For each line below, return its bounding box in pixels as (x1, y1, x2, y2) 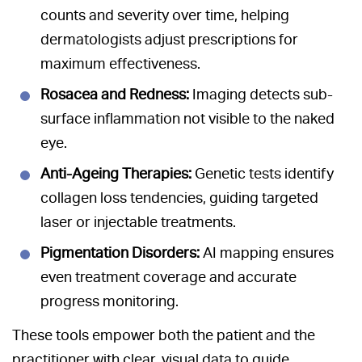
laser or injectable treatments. (40, 213, 236, 231)
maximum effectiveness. (40, 55, 200, 73)
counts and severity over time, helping (40, 6, 289, 24)
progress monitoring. (40, 293, 179, 310)
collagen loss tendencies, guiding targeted (40, 189, 318, 207)
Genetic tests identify (192, 165, 334, 183)
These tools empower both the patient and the (12, 326, 315, 344)
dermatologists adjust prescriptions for (40, 31, 298, 48)
